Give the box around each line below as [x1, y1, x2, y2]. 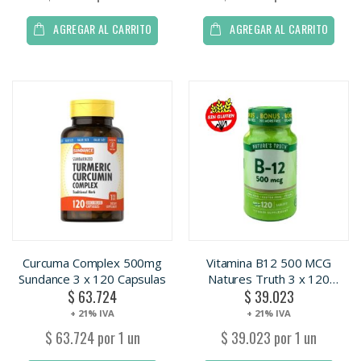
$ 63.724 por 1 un [44, 327, 140, 349]
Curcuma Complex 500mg [23, 254, 162, 271]
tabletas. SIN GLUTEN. [207, 286, 330, 303]
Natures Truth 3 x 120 [208, 270, 330, 287]
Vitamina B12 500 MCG [206, 254, 331, 271]
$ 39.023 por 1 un [221, 327, 317, 349]
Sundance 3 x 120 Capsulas [19, 270, 166, 287]
